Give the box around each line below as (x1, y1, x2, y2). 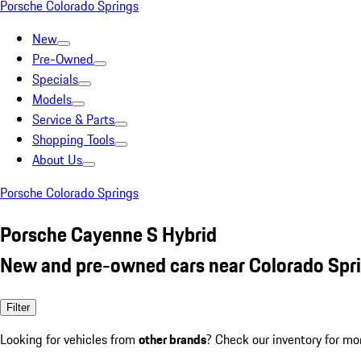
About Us (32, 150, 82, 169)
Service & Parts (32, 110, 114, 129)
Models (32, 89, 72, 109)
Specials (32, 69, 78, 89)
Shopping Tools (32, 130, 114, 149)
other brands (139, 329, 206, 349)
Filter (6, 301, 30, 313)
